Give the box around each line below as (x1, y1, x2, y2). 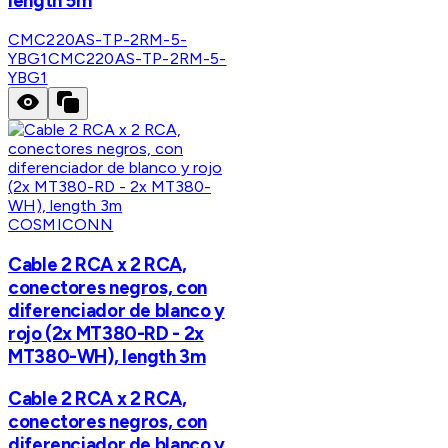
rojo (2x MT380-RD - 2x (8, 321, 204, 345)
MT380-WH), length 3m (8, 344, 206, 368)
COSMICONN (8, 215, 114, 235)
